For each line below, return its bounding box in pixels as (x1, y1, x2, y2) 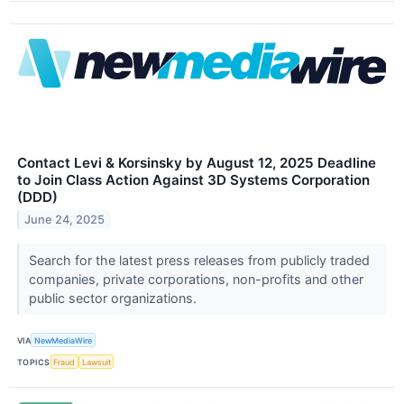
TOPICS (17, 356, 50, 367)
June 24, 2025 (24, 212, 106, 226)
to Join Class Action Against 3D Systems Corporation (17, 171, 370, 189)
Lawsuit (81, 356, 111, 367)
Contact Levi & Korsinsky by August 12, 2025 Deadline (17, 154, 376, 172)
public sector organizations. (28, 290, 200, 307)
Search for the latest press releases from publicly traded (28, 252, 370, 269)
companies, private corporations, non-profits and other (28, 271, 363, 288)
